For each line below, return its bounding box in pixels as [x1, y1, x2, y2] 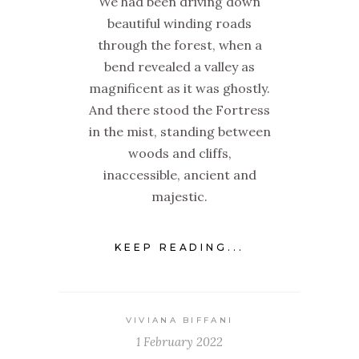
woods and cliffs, [127, 144, 232, 161]
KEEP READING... [114, 241, 245, 254]
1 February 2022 [136, 334, 223, 350]
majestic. [151, 188, 208, 204]
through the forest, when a [97, 36, 262, 53]
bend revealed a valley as [104, 58, 255, 75]
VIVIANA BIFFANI [125, 315, 234, 326]
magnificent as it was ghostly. [89, 79, 270, 96]
